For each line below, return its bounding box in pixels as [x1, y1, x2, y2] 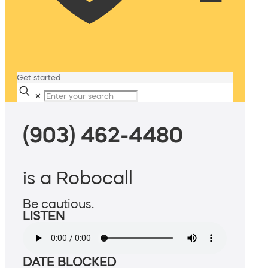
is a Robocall [23, 169, 133, 187]
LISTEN [23, 210, 65, 223]
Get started [17, 74, 60, 81]
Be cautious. [23, 198, 94, 211]
